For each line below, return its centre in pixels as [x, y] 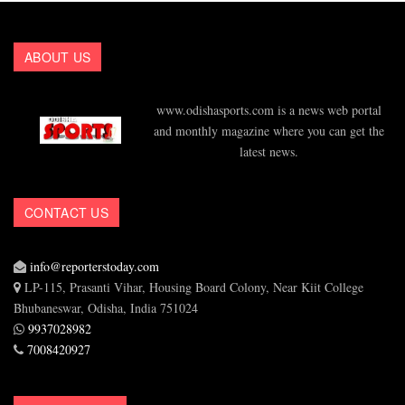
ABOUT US [58, 57]
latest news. [269, 152]
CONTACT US [66, 212]
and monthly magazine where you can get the [269, 131]
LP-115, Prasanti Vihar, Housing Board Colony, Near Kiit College [192, 287]
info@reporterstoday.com [94, 266]
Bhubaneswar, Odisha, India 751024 [106, 307]
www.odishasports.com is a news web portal [269, 110]
